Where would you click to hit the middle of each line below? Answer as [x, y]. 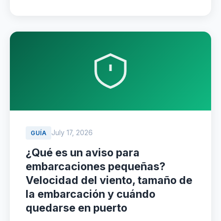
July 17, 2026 [72, 133]
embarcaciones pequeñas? [95, 166]
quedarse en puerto [76, 208]
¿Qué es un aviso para [83, 152]
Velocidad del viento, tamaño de [109, 180]
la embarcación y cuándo [91, 194]
